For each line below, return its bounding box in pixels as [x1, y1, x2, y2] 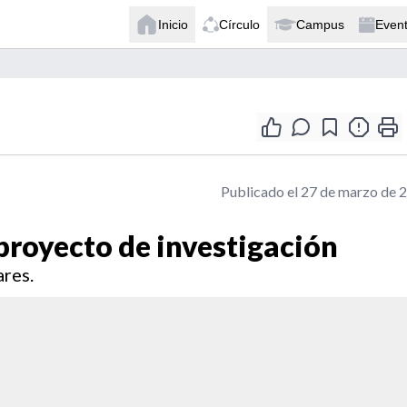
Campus [296, 16, 344, 32]
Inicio [158, 16, 188, 32]
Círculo [219, 16, 260, 32]
